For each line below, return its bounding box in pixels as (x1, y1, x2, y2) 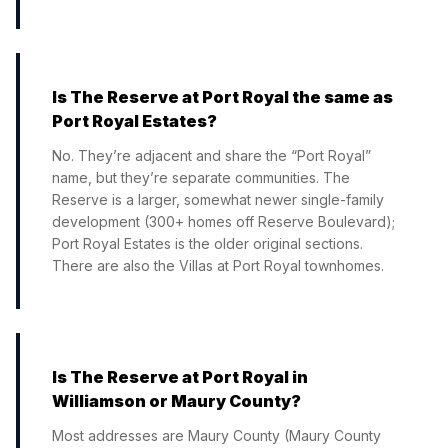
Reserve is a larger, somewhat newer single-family (52, 191, 384, 208)
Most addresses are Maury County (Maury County (52, 427, 381, 444)
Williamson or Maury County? (52, 391, 301, 411)
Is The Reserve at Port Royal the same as (52, 87, 393, 107)
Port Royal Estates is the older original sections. (52, 235, 363, 252)
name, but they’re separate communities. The (52, 169, 350, 186)
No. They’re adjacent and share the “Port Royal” (52, 147, 371, 164)
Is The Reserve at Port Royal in (52, 367, 308, 387)
